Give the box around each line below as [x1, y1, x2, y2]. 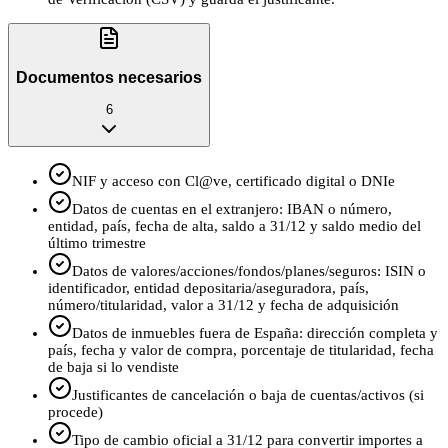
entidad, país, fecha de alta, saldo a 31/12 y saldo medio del [48, 218, 421, 235]
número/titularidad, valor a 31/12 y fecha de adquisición [48, 297, 399, 314]
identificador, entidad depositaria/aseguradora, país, [48, 280, 369, 297]
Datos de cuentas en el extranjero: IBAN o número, [72, 201, 392, 218]
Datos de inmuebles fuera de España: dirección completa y [72, 325, 438, 342]
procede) [48, 404, 103, 421]
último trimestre [48, 235, 146, 252]
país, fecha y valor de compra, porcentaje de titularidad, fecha [48, 342, 434, 359]
